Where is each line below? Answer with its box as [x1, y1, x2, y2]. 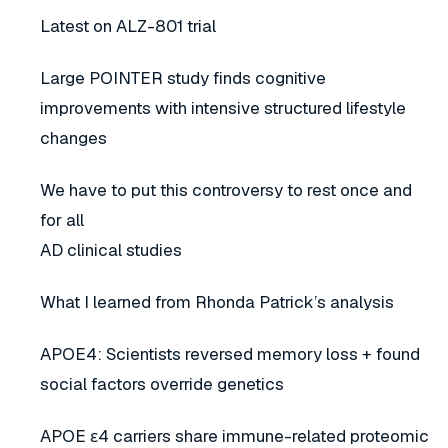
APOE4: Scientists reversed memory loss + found [40, 343, 420, 365]
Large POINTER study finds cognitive [40, 67, 326, 89]
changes [40, 127, 107, 149]
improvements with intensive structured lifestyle [40, 97, 406, 119]
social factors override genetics [40, 373, 284, 395]
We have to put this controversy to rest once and [40, 179, 412, 201]
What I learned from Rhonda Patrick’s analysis [40, 291, 394, 313]
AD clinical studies [40, 239, 182, 261]
